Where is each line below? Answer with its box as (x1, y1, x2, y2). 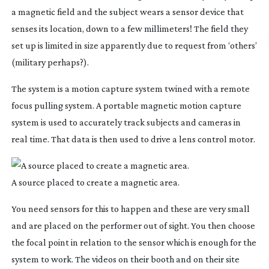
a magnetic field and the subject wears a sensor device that (11, 6, 244, 17)
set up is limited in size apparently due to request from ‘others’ (11, 40, 257, 50)
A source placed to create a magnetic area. (11, 177, 180, 187)
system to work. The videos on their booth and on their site (11, 253, 240, 264)
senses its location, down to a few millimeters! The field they (11, 23, 248, 34)
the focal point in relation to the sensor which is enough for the (11, 237, 256, 247)
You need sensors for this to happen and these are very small (11, 203, 250, 214)
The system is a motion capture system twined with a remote (11, 83, 250, 94)
